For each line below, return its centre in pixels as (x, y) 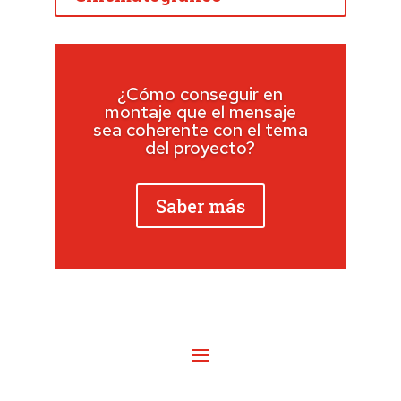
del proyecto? (200, 148)
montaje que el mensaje (200, 112)
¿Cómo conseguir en (200, 94)
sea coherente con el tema (200, 130)
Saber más (200, 206)
